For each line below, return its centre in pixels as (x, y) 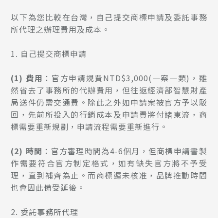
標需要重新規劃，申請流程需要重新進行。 (90, 127)
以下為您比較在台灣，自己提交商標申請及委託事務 (109, 17)
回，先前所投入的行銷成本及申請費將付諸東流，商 (109, 115)
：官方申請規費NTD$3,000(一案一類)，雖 (125, 78)
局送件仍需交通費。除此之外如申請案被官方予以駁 (109, 102)
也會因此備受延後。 (48, 188)
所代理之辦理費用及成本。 (61, 29)
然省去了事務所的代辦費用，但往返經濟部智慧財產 (109, 90)
